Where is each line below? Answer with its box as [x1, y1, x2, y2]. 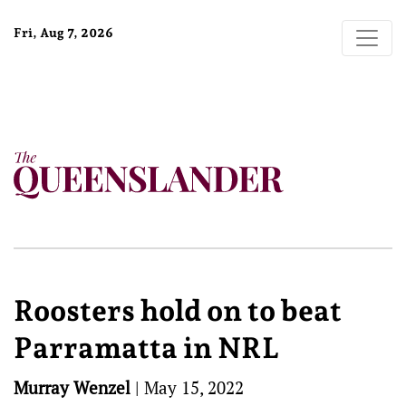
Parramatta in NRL [14, 331, 279, 365]
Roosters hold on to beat [14, 294, 342, 328]
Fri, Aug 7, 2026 [14, 25, 113, 40]
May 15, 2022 [144, 376, 244, 399]
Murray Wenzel [14, 376, 130, 399]
